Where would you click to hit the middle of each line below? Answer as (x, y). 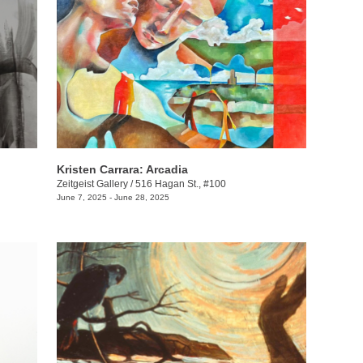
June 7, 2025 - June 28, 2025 (113, 198)
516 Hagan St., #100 (180, 184)
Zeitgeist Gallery (92, 184)
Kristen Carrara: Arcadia (122, 170)
